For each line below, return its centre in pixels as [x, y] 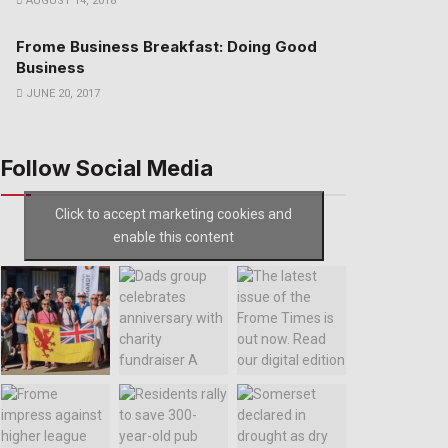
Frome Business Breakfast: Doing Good [166, 46]
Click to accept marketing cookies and [173, 213]
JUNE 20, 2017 [61, 93]
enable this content [173, 236]
